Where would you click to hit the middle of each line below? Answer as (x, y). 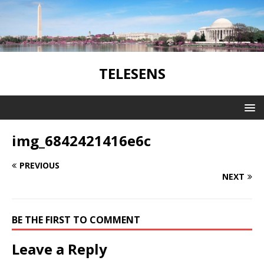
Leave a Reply (60, 249)
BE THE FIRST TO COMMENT (76, 220)
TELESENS (132, 73)
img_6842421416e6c (81, 140)
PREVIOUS (39, 165)
